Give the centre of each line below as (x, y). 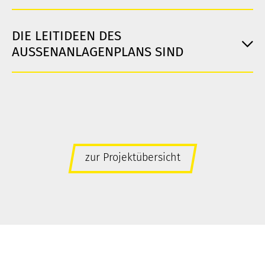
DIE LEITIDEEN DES (67, 36)
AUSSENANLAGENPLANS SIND (93, 52)
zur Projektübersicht (132, 158)
